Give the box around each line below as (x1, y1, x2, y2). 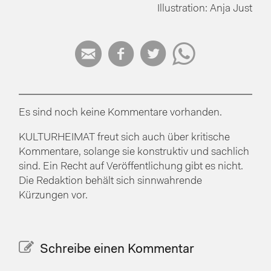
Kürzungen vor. (19, 191, 88, 201)
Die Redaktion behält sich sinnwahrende (19, 176, 203, 187)
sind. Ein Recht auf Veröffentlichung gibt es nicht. (19, 162, 244, 172)
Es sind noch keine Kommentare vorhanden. (19, 107, 223, 118)
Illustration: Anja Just (157, 3, 252, 14)
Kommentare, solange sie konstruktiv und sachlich (19, 147, 250, 158)
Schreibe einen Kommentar (40, 243, 195, 256)
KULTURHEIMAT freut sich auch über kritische (19, 132, 230, 143)
